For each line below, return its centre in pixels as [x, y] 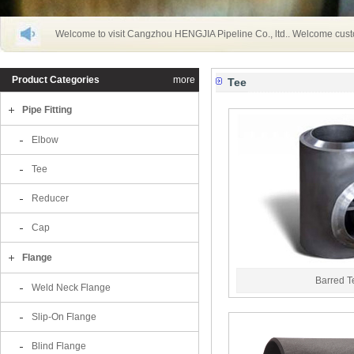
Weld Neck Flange [71, 288]
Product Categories [56, 80]
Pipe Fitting [47, 110]
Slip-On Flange [64, 317]
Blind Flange [59, 346]
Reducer [50, 198]
